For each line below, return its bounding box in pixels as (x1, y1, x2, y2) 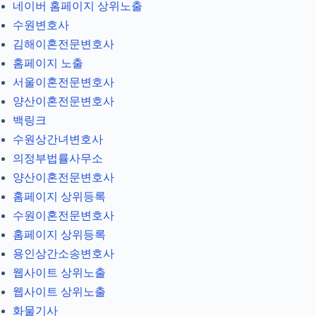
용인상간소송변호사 (13, 248, 114, 260)
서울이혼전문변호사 (13, 76, 114, 89)
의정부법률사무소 (13, 152, 103, 165)
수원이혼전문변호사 (13, 209, 114, 222)
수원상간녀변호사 (13, 133, 103, 146)
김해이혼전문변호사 (13, 38, 114, 51)
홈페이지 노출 (13, 57, 83, 70)
